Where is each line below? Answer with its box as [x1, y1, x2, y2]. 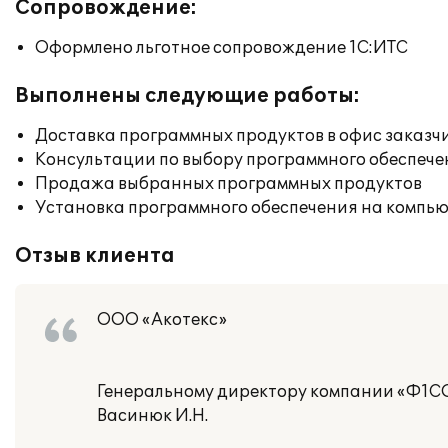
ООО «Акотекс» [97, 310, 227, 330]
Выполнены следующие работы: [15, 84, 360, 108]
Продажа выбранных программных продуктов [35, 174, 422, 194]
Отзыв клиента [15, 244, 175, 268]
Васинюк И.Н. [97, 406, 208, 426]
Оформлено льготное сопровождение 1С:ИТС [35, 38, 408, 58]
